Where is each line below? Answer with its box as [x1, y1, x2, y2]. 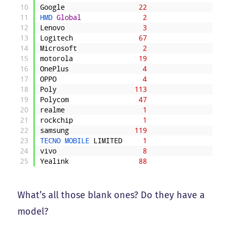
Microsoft [40, 44, 78, 52]
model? [17, 205, 49, 217]
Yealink [40, 157, 69, 165]
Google [40, 3, 65, 11]
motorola [40, 54, 73, 63]
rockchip [40, 116, 73, 124]
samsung [40, 126, 69, 135]
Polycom [40, 95, 69, 104]
